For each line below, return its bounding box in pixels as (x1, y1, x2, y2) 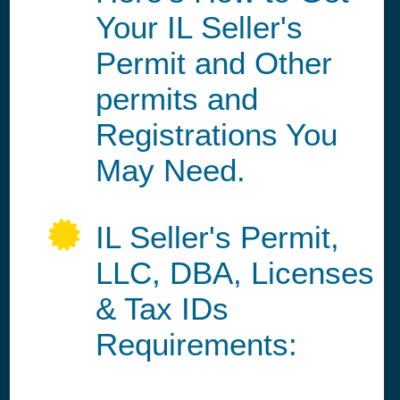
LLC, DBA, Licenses (96, 255, 374, 291)
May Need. (96, 153, 246, 188)
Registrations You (96, 117, 337, 153)
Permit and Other (96, 46, 332, 81)
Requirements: (96, 327, 297, 362)
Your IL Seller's (96, 10, 303, 46)
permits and (96, 81, 258, 117)
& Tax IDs (96, 291, 229, 327)
